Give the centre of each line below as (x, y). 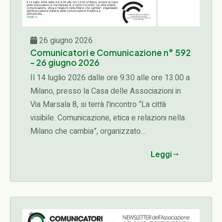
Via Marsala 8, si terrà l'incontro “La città (98, 105)
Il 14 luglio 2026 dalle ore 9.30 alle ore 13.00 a (110, 78)
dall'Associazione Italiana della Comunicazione (110, 145)
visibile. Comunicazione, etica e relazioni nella (108, 118)
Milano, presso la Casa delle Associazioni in (106, 91)
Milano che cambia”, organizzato (85, 131)
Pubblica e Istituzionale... (73, 158)
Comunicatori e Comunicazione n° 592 (111, 53)
